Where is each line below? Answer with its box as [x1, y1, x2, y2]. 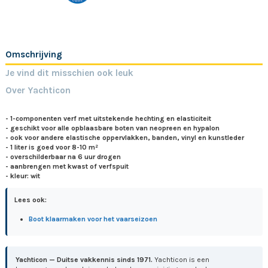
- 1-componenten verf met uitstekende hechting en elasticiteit [5, 114, 211, 123]
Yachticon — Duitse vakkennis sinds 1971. [16, 255, 153, 264]
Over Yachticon [5, 84, 71, 96]
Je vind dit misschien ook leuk [5, 68, 133, 79]
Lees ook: [14, 195, 47, 204]
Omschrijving [5, 48, 62, 60]
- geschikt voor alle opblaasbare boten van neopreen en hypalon [5, 123, 220, 132]
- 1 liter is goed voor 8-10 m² [5, 142, 98, 151]
